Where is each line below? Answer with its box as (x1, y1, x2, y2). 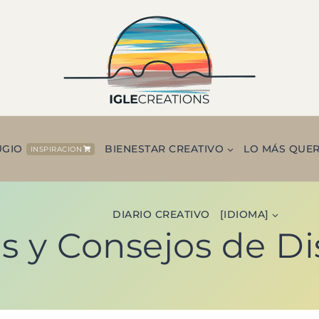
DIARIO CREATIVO (113, 208, 210, 221)
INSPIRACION (30, 144, 83, 154)
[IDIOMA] (219, 208, 269, 221)
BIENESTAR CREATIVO (105, 142, 224, 156)
